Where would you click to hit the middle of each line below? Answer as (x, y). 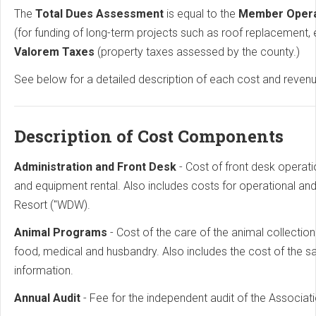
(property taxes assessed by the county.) (200, 52)
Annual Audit (49, 298)
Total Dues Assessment (101, 14)
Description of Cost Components (149, 136)
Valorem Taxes (56, 52)
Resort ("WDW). (52, 205)
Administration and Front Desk (97, 167)
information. (44, 271)
